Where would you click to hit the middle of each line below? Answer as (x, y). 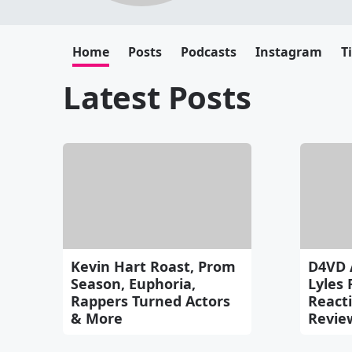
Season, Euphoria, (133, 283)
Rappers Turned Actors (150, 301)
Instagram (289, 52)
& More (97, 318)
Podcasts (209, 52)
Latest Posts (157, 97)
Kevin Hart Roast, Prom (153, 266)
